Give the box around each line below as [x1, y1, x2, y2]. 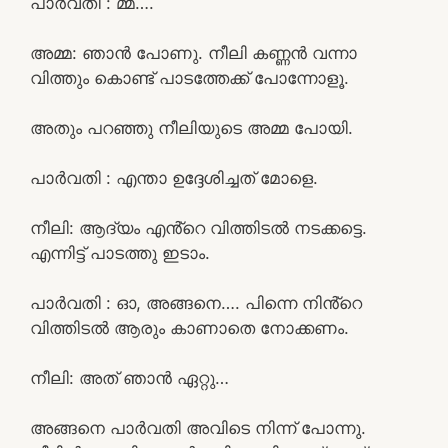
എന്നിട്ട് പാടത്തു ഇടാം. [30, 242, 210, 263]
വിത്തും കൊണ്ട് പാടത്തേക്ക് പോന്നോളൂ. [30, 67, 349, 88]
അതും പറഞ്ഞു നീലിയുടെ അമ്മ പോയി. [30, 117, 353, 138]
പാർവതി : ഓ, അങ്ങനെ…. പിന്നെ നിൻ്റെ [30, 292, 362, 313]
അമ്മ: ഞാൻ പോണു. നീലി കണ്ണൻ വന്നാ [30, 42, 357, 63]
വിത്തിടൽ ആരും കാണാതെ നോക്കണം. [30, 317, 349, 338]
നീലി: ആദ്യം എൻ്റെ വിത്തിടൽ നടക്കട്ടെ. [30, 217, 367, 238]
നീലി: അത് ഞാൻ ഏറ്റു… [30, 367, 229, 388]
